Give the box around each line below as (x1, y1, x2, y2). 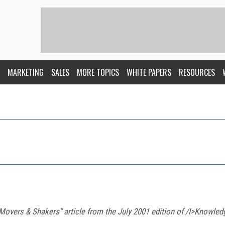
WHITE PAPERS (127, 66, 171, 78)
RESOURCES (179, 66, 215, 78)
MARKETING (8, 66, 44, 78)
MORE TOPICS (77, 66, 119, 78)
